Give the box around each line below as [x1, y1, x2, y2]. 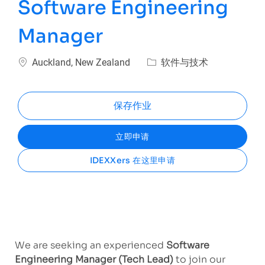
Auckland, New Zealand [30, 57, 133, 69]
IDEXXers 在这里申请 [89, 155, 176, 166]
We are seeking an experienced [14, 239, 164, 252]
